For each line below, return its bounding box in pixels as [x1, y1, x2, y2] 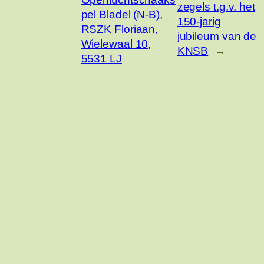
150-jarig [177, 15, 221, 28]
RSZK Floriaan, [81, 22, 159, 35]
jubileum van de [177, 30, 257, 43]
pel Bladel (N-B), [81, 8, 163, 21]
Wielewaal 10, [81, 37, 151, 50]
